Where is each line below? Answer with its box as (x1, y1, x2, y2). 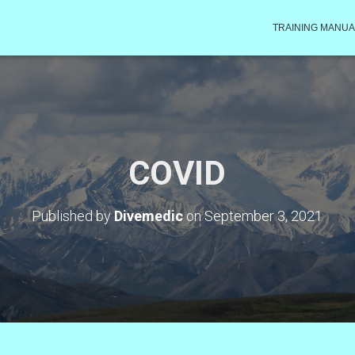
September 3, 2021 (204, 208, 323, 224)
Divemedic (114, 208, 184, 224)
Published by (32, 208, 115, 224)
